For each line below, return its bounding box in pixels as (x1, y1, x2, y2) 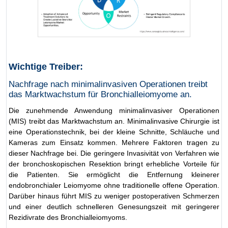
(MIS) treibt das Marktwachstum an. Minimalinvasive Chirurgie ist (9, 117, 219, 125)
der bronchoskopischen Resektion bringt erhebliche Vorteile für (9, 159, 219, 168)
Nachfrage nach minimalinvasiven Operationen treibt (9, 79, 208, 89)
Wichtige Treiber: (9, 61, 83, 72)
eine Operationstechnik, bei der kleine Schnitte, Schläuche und (9, 127, 219, 136)
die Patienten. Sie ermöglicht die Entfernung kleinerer (9, 170, 219, 179)
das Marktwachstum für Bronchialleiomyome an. (9, 89, 192, 99)
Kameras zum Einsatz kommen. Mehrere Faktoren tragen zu (9, 138, 219, 147)
